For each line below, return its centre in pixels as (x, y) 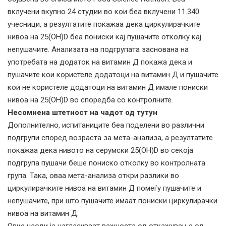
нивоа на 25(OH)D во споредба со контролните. (90, 100)
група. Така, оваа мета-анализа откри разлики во (93, 175)
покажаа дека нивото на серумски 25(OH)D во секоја (100, 150)
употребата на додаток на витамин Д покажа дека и (100, 62)
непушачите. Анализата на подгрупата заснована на (98, 49)
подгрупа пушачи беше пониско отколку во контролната (106, 163)
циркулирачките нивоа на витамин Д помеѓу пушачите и (104, 188)
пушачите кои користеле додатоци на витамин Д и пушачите (113, 74)
